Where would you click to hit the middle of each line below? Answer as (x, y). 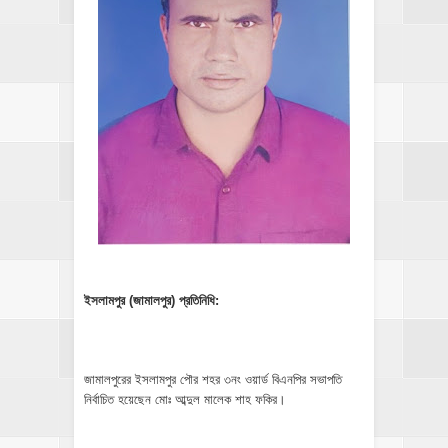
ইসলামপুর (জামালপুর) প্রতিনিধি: (153, 300)
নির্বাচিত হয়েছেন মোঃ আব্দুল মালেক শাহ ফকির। (187, 399)
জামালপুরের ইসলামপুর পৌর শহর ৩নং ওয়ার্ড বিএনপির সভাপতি (213, 379)
